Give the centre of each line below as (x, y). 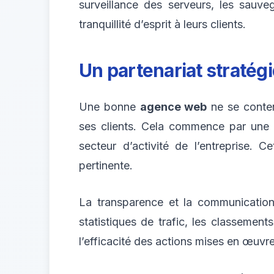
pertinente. (106, 165)
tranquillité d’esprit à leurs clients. (162, 24)
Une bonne (109, 106)
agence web (173, 106)
